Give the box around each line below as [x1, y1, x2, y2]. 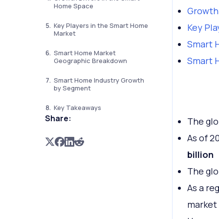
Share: [44, 113, 71, 124]
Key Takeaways [53, 103, 101, 112]
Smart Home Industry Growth [53, 76, 144, 85]
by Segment [53, 84, 91, 92]
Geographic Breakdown [53, 56, 127, 65]
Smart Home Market [53, 48, 116, 57]
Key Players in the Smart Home [53, 21, 148, 30]
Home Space [53, 1, 93, 10]
